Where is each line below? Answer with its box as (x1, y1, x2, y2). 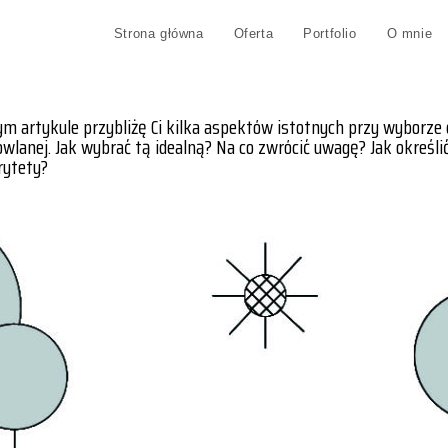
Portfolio (303, 26, 357, 41)
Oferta (233, 26, 274, 41)
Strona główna (113, 26, 204, 41)
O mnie (386, 26, 433, 41)
